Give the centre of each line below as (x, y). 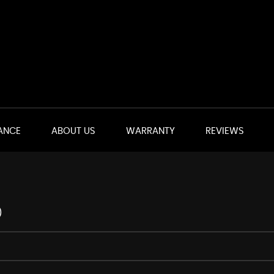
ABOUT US (73, 131)
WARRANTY (150, 131)
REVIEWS (225, 131)
